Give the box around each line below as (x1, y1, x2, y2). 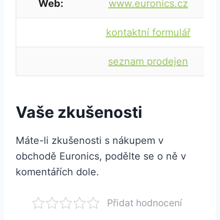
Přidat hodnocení (107, 197, 182, 209)
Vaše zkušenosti (16, 103, 142, 122)
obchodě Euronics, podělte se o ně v (16, 150, 186, 163)
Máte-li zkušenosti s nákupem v (16, 135, 164, 147)
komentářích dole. (16, 166, 99, 178)
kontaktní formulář (106, 27, 191, 39)
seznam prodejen (108, 55, 188, 68)
